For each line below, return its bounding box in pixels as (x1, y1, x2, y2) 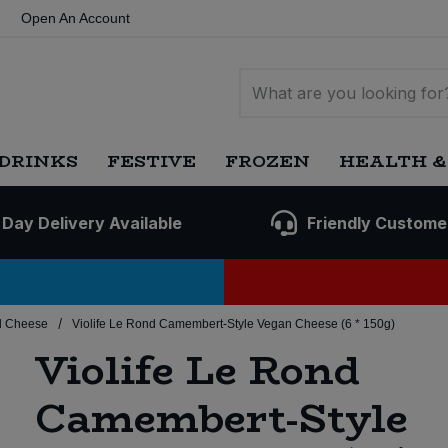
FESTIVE (107, 148, 196, 174)
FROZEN (224, 148, 310, 174)
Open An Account (21, 10, 130, 26)
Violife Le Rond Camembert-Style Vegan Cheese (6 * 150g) (72, 317, 395, 332)
